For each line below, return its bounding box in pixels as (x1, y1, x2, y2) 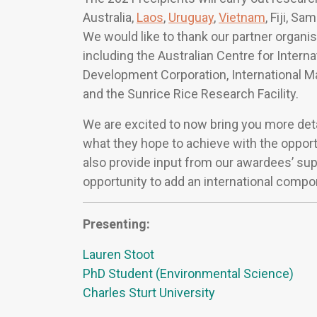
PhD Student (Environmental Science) (83, 266, 294, 282)
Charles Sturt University (83, 285, 215, 301)
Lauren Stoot (83, 247, 154, 263)
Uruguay (168, 10, 214, 25)
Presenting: (83, 217, 150, 232)
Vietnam (219, 10, 265, 25)
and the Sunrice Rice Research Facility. (83, 86, 299, 102)
